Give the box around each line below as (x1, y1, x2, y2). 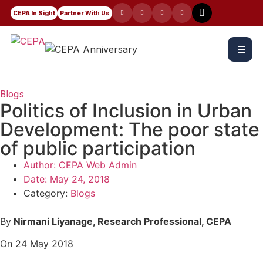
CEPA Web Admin (56, 159, 137, 171)
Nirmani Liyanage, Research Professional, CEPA (11, 215, 231, 227)
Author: (23, 159, 56, 171)
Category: (23, 187, 68, 199)
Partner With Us (60, 9, 110, 16)
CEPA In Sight (13, 9, 55, 16)
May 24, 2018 (50, 173, 110, 185)
